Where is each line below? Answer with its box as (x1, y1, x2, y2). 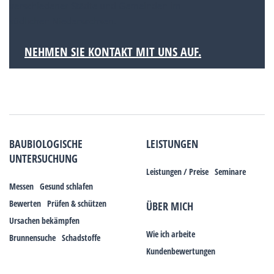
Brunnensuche (9, 232, 56, 244)
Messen (9, 180, 34, 193)
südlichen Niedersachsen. (9, 15, 116, 28)
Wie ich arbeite (146, 228, 195, 240)
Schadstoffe (62, 232, 100, 244)
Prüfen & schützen (47, 198, 106, 210)
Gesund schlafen (40, 180, 93, 193)
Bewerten (9, 198, 41, 210)
